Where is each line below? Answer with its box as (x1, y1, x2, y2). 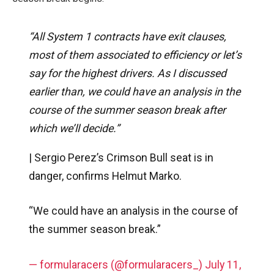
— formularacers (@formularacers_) (28, 257, 205, 271)
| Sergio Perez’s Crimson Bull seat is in (28, 150, 213, 164)
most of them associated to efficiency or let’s (28, 48, 242, 61)
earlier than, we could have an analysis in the (28, 84, 240, 98)
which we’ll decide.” (28, 121, 119, 135)
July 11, (204, 257, 241, 271)
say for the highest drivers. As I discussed (28, 66, 226, 80)
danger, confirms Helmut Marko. (28, 169, 182, 182)
